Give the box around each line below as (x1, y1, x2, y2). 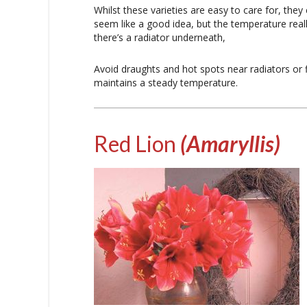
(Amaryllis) (180, 130, 280, 157)
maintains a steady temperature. (94, 75, 238, 89)
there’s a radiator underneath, (94, 30, 225, 44)
